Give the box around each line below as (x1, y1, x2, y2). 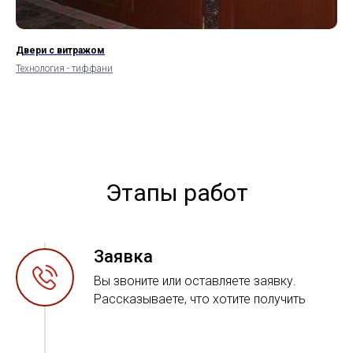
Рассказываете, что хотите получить (94, 291, 306, 307)
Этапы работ (105, 178, 248, 206)
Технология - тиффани (16, 62, 113, 74)
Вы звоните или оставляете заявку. (94, 273, 296, 288)
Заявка (94, 246, 153, 266)
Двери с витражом (16, 44, 105, 56)
